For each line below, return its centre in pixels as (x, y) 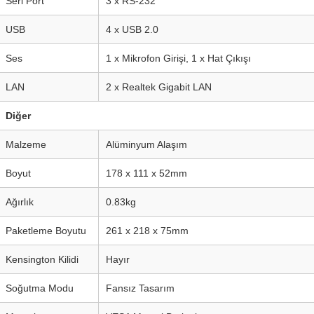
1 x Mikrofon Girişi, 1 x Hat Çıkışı (178, 58)
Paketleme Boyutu (46, 231)
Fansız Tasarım (140, 288)
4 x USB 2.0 (132, 29)
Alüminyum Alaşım (146, 144)
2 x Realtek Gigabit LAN (159, 87)
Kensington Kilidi (42, 259)
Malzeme (26, 144)
